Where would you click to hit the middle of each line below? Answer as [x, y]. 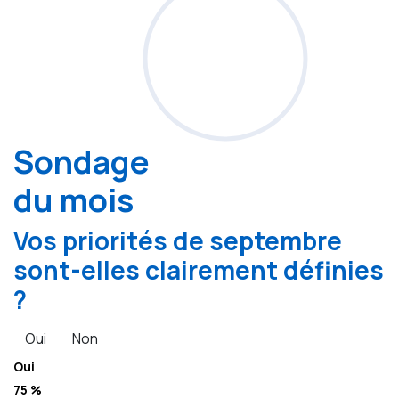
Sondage [81, 162]
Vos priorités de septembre [178, 241]
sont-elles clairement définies [199, 270]
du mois [73, 200]
